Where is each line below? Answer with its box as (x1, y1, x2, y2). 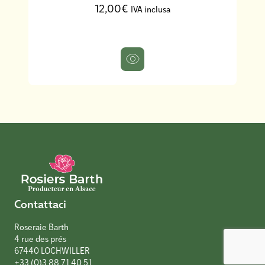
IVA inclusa (131, 3, 170, 15)
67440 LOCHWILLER (14, 244, 90, 256)
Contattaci (14, 196, 66, 211)
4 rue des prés (14, 232, 66, 244)
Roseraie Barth (14, 221, 69, 232)
